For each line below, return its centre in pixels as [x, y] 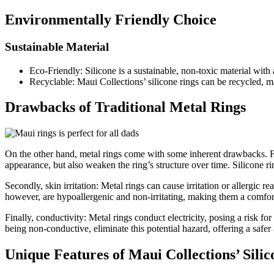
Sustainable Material [57, 46]
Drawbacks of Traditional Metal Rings [125, 107]
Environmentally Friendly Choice [111, 19]
